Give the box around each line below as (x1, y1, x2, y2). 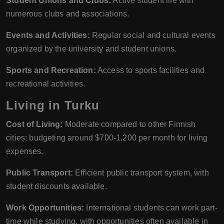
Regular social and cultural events (89, 31, 215, 40)
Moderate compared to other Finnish (62, 120, 196, 129)
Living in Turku (6, 98, 99, 112)
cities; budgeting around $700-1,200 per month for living (6, 133, 208, 142)
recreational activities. (6, 79, 85, 88)
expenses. (6, 147, 43, 156)
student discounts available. (6, 182, 107, 191)
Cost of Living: (6, 120, 63, 129)
